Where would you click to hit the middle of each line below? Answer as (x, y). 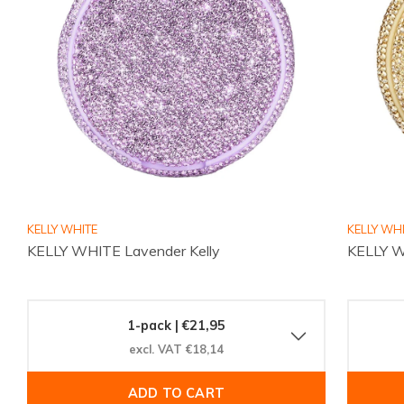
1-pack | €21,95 (176, 325)
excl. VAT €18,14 (176, 349)
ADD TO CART (176, 393)
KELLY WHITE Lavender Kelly (124, 251)
